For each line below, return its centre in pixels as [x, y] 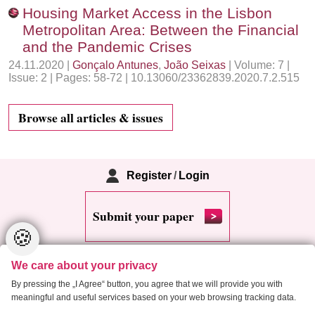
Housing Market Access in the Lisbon [147, 13]
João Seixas [195, 65]
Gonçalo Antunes [115, 65]
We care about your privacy [84, 265]
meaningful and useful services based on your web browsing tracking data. [154, 297]
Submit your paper [143, 216]
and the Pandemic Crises [107, 47]
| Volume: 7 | [258, 65]
